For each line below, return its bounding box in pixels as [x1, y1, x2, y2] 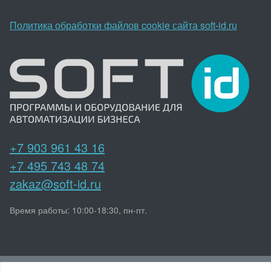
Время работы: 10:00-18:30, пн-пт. [10, 204, 147, 217]
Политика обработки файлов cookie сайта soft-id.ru [10, 18, 237, 33]
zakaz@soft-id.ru [10, 175, 101, 193]
